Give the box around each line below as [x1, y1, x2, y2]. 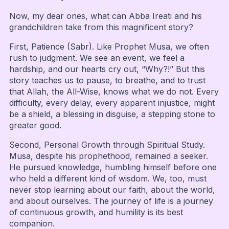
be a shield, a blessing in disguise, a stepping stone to [9, 108, 215, 119]
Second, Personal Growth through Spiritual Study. [9, 139, 205, 150]
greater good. [9, 120, 61, 130]
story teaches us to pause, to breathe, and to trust [9, 75, 205, 85]
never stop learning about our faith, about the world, [9, 184, 215, 195]
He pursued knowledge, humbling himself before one [9, 162, 217, 172]
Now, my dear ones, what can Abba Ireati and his [9, 10, 202, 21]
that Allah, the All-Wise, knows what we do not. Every [9, 86, 219, 97]
